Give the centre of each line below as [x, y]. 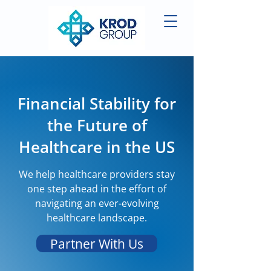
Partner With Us [97, 243]
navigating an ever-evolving [97, 203]
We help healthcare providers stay [97, 174]
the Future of [97, 125]
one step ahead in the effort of [97, 189]
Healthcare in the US [97, 147]
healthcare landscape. [97, 218]
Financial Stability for [97, 103]
